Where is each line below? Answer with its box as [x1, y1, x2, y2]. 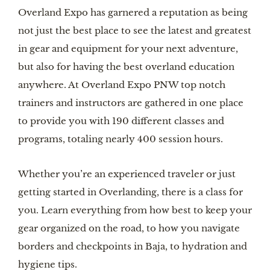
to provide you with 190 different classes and [18, 115, 224, 127]
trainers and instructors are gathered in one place [18, 97, 243, 109]
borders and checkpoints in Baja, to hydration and [18, 240, 247, 252]
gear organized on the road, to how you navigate [18, 222, 240, 234]
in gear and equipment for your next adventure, [18, 43, 238, 55]
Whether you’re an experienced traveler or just [18, 168, 236, 180]
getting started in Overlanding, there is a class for [18, 186, 243, 198]
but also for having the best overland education [18, 61, 234, 73]
